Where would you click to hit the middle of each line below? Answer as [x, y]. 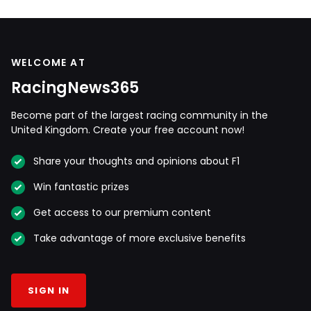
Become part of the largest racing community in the [140, 115]
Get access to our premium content [122, 212]
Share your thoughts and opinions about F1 [136, 161]
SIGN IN [49, 290]
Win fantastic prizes [81, 186]
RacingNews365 [75, 87]
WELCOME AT [48, 62]
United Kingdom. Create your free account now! [128, 129]
